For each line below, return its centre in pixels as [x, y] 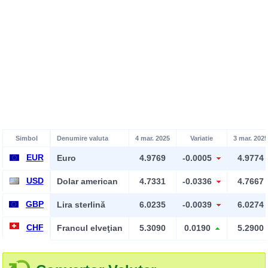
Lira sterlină [81, 205]
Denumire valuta [83, 138]
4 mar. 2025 [153, 138]
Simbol [26, 138]
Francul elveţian [90, 228]
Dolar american [87, 181]
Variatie [202, 138]
